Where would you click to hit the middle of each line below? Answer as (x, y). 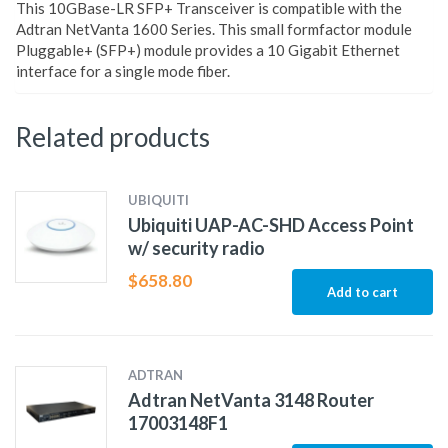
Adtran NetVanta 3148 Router (250, 400)
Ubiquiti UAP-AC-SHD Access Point (270, 225)
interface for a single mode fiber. (123, 71)
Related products (112, 137)
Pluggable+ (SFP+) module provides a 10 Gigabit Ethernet (208, 50)
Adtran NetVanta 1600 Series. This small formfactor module (214, 29)
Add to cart (362, 292)
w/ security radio (196, 248)
